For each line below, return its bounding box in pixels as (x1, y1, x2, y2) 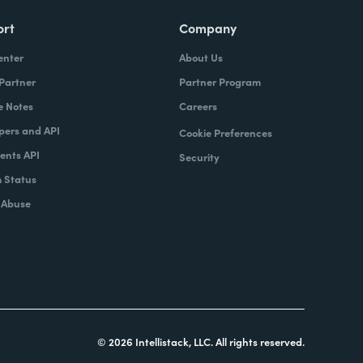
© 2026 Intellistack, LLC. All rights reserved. (97, 334, 305, 349)
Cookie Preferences (178, 125, 272, 140)
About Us (178, 49, 223, 65)
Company (178, 19, 237, 36)
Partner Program (178, 74, 261, 89)
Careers (178, 98, 217, 113)
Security (178, 149, 220, 164)
